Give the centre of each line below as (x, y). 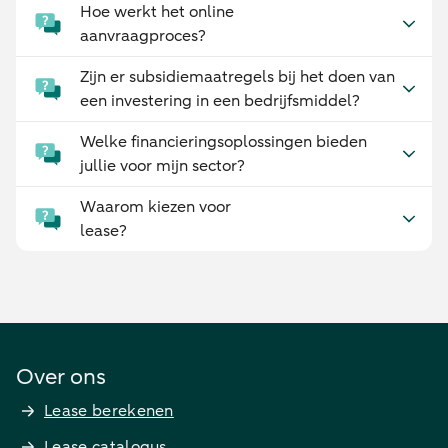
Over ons (61, 377)
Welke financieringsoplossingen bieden (223, 142)
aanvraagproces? (143, 36)
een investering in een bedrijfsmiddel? (220, 101)
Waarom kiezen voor (155, 207)
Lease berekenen (109, 411)
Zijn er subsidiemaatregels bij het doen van (237, 77)
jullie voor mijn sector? (162, 166)
